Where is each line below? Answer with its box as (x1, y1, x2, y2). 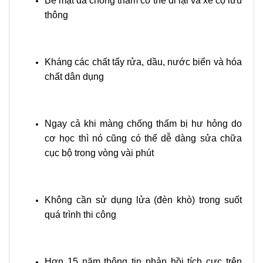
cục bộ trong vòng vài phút (45, 148, 154, 158)
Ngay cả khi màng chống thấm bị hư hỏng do (45, 119, 242, 129)
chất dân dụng (45, 72, 104, 82)
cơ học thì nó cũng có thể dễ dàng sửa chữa (45, 133, 242, 143)
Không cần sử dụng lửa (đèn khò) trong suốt (45, 195, 242, 205)
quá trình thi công (45, 210, 116, 220)
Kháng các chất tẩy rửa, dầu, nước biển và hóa (45, 57, 242, 67)
